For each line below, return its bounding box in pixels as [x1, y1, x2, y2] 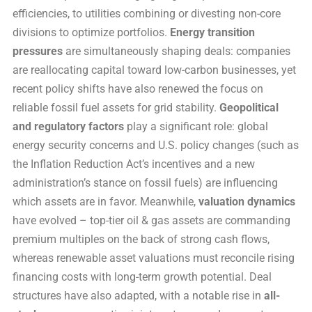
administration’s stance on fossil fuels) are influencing [13, 175, 278, 189]
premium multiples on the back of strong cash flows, [13, 232, 270, 246]
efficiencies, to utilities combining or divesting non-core [13, 6, 281, 20]
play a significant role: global [124, 119, 268, 133]
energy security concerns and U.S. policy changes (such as [13, 138, 299, 152]
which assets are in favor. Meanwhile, [13, 194, 198, 208]
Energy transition [170, 25, 255, 39]
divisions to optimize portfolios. [13, 25, 170, 39]
